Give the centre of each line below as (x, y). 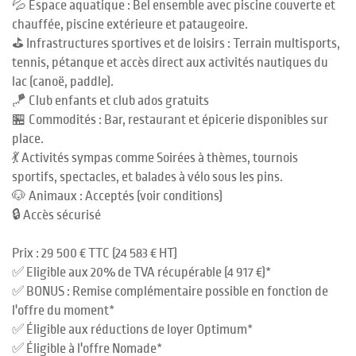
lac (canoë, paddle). (63, 82)
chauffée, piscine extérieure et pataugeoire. (130, 25)
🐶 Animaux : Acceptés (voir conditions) (117, 196)
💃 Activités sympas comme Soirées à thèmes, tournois (155, 158)
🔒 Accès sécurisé (56, 215)
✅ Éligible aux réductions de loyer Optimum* (132, 330)
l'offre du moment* (63, 311)
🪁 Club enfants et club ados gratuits (110, 101)
